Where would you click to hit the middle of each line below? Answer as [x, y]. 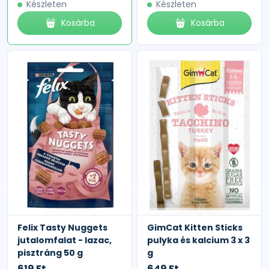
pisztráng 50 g [50, 252]
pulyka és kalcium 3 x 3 [198, 240]
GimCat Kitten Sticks [195, 227]
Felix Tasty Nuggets [62, 227]
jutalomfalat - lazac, [65, 240]
